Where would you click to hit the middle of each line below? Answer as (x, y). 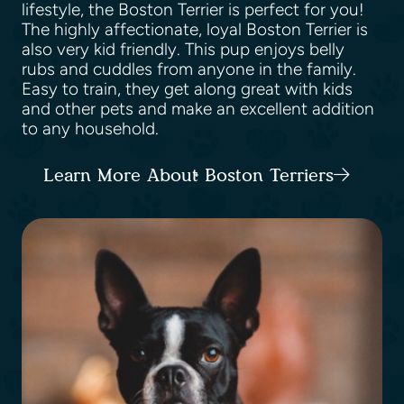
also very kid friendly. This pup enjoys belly (183, 49)
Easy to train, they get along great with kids (187, 89)
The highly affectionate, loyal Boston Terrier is (195, 29)
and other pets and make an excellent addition (198, 109)
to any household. (92, 129)
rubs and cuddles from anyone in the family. (189, 69)
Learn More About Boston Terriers (188, 175)
